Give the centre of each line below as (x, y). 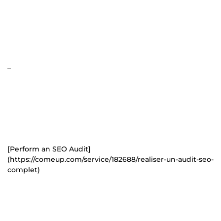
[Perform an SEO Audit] (49, 149)
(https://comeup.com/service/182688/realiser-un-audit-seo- (110, 159)
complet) (24, 169)
